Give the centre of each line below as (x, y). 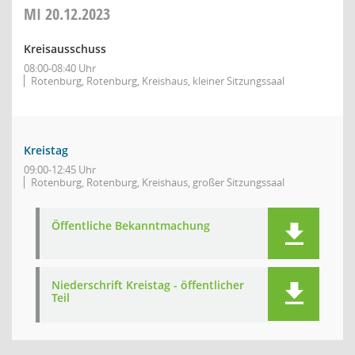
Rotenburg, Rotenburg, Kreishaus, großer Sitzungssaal (158, 182)
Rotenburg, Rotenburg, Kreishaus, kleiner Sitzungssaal (158, 81)
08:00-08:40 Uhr (60, 68)
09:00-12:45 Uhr (60, 170)
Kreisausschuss (65, 49)
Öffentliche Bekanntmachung (131, 225)
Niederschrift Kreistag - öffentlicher (148, 285)
